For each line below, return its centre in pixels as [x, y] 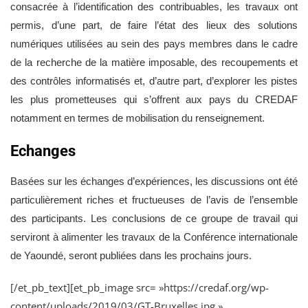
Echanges [43, 151]
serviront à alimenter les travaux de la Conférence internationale [154, 236]
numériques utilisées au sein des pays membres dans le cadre [154, 43]
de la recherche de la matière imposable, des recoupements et [154, 62]
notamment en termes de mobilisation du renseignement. [137, 118]
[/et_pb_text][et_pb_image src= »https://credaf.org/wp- [140, 287]
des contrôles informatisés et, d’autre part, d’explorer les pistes [154, 80]
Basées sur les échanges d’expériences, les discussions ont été [154, 181]
